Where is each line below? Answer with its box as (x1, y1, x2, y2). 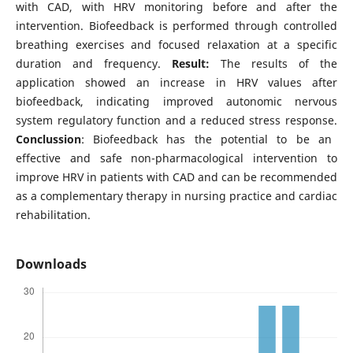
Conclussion (15, 132, 81, 147)
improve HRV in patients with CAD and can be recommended (15, 169, 338, 184)
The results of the (210, 56, 338, 71)
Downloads (15, 255, 87, 273)
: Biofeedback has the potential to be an (80, 132, 332, 147)
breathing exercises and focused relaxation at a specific (15, 37, 338, 52)
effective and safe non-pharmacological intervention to (15, 150, 338, 165)
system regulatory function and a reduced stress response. (15, 113, 338, 128)
